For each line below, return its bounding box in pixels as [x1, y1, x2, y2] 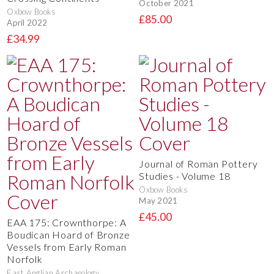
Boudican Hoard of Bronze [7, 228, 130, 240]
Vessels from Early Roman [7, 240, 127, 253]
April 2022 [7, 18, 48, 28]
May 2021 [139, 196, 178, 206]
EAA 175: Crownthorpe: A [7, 216, 127, 228]
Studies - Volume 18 [139, 169, 231, 182]
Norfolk [7, 253, 43, 265]
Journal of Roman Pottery [139, 157, 258, 169]
